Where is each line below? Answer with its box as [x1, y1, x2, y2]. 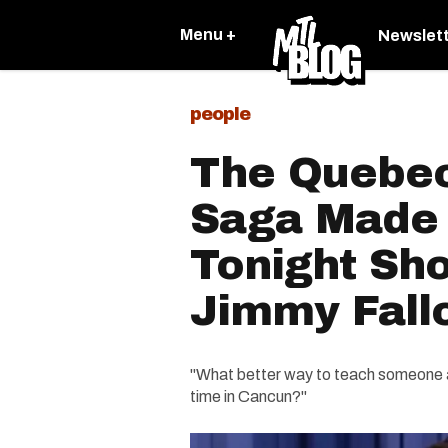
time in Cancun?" [190, 388, 307, 405]
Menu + [180, 26, 236, 43]
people [190, 104, 250, 124]
